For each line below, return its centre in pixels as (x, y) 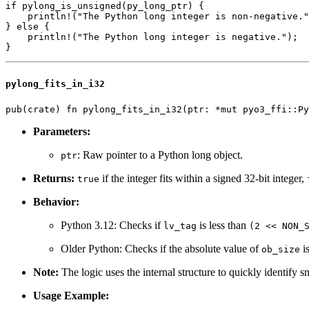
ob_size (281, 250)
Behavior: (56, 202)
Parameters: (62, 132)
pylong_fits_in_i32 (55, 84)
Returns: (54, 179)
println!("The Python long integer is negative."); (152, 37)
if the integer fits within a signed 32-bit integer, (203, 179)
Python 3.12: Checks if (112, 226)
